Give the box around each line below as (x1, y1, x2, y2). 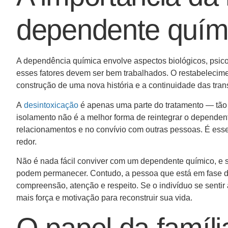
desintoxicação (24, 100, 78, 109)
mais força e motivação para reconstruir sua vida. (16, 193, 192, 203)
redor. (16, 137, 37, 146)
